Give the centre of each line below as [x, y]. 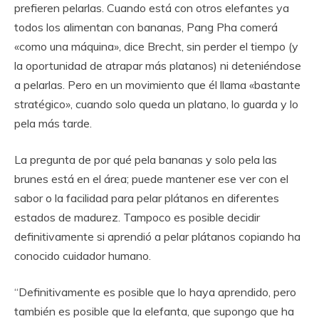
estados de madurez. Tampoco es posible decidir [137, 217]
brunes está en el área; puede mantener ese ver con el [151, 179]
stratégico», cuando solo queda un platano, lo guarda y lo [156, 104]
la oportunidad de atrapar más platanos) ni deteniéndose [158, 66]
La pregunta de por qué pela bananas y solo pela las [146, 159]
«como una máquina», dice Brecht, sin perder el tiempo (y [156, 46]
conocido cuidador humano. [83, 256]
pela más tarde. [53, 123]
